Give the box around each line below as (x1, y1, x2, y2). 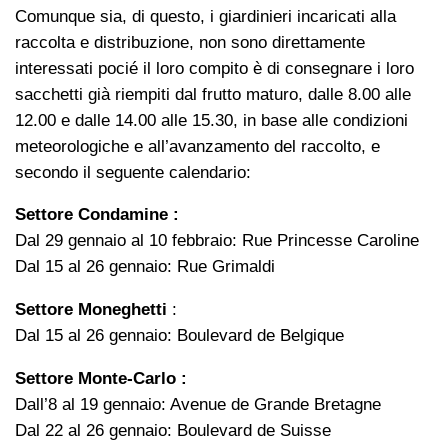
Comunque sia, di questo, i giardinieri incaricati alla (15, 6, 396, 26)
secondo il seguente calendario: (15, 162, 251, 182)
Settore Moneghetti (15, 300, 172, 320)
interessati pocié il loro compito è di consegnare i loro (15, 58, 414, 78)
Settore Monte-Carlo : (15, 368, 187, 388)
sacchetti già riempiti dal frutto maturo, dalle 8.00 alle (15, 84, 411, 104)
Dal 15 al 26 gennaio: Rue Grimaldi (15, 257, 275, 277)
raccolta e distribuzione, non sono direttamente (15, 32, 365, 52)
